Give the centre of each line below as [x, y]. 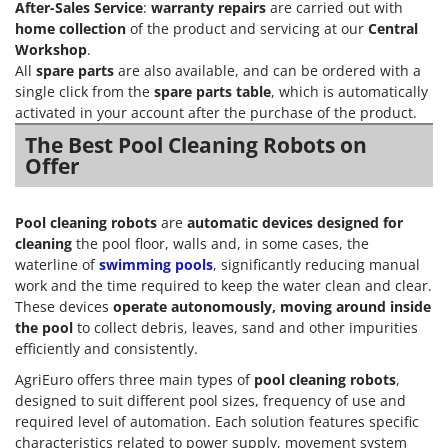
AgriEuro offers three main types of [134, 379]
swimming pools [156, 264]
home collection [70, 28]
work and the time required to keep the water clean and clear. [223, 285]
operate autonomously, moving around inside [272, 306]
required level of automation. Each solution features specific [217, 421]
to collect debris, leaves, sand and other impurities [245, 327]
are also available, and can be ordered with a [267, 70]
